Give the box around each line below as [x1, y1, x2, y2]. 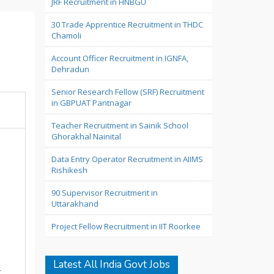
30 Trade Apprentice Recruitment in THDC [51, 19, 203, 30]
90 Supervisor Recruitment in [51, 187, 158, 198]
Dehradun [51, 64, 89, 75]
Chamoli [51, 30, 81, 41]
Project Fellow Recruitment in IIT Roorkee [51, 221, 201, 232]
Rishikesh [51, 165, 87, 176]
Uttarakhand [51, 198, 98, 209]
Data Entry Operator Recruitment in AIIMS [51, 154, 203, 165]
